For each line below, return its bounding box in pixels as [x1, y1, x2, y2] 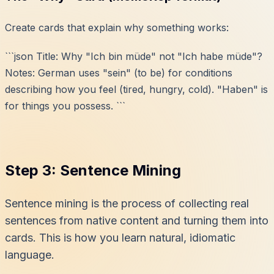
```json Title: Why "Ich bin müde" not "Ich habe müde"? [5, 50, 262, 63]
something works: [144, 21, 229, 34]
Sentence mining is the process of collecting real [5, 197, 249, 210]
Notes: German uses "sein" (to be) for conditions [5, 67, 232, 80]
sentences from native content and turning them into [5, 214, 268, 228]
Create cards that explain [5, 21, 124, 34]
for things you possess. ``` [5, 100, 125, 113]
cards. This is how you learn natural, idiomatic [5, 231, 235, 245]
